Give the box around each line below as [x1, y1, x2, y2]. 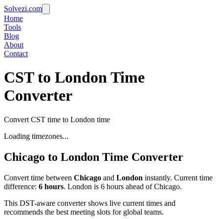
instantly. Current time [143, 173, 213, 182]
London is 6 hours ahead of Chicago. [66, 182, 182, 191]
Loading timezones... [4, 131, 68, 140]
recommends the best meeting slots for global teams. [4, 207, 164, 216]
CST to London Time [4, 68, 145, 87]
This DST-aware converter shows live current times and [4, 198, 175, 207]
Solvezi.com [4, 4, 42, 13]
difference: [4, 182, 39, 191]
